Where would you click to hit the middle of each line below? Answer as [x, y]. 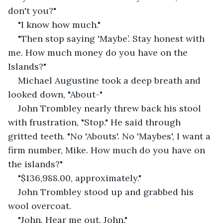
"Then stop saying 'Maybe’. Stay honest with [112, 38]
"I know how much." [59, 24]
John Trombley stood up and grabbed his [107, 192]
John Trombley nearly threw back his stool [111, 108]
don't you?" [32, 10]
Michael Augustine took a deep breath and [111, 80]
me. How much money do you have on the [99, 52]
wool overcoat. [41, 206]
